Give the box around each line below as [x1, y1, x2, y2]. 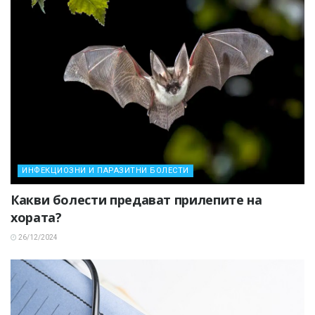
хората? [11, 209, 62, 226]
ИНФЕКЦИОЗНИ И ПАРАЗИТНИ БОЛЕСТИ [22, 166, 189, 176]
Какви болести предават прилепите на [11, 191, 262, 209]
